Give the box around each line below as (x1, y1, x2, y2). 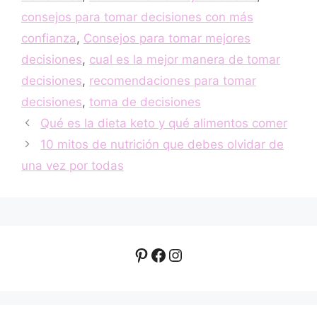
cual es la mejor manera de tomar (89, 52, 280, 67)
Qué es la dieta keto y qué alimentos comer (40, 115, 288, 130)
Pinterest (132, 243, 205, 265)
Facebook (149, 243, 228, 265)
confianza (21, 30, 76, 45)
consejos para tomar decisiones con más (21, 9, 253, 24)
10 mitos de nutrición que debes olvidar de (40, 137, 284, 151)
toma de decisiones (89, 94, 201, 109)
